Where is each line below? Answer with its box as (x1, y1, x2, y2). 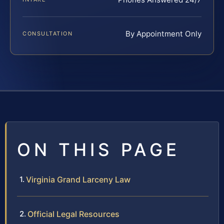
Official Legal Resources (27, 209, 119, 219)
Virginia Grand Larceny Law (26, 174, 130, 185)
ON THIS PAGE (17, 139, 180, 160)
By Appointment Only (125, 29, 201, 39)
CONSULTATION (22, 30, 73, 37)
